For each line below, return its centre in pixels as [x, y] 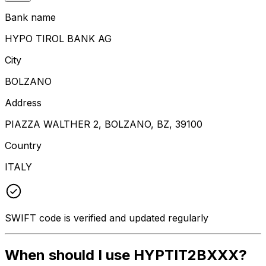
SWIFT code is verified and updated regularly [107, 218]
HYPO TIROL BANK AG [58, 38]
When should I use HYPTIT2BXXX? [126, 255]
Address [23, 102]
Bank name [30, 17]
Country [23, 145]
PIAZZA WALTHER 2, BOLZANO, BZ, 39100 [104, 124]
